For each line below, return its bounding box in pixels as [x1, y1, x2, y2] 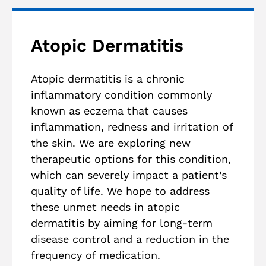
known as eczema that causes [31, 104, 188, 117]
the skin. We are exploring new [31, 137, 191, 149]
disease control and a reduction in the [31, 233, 229, 245]
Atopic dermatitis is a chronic [31, 72, 185, 85]
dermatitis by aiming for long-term [31, 217, 213, 229]
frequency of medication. [31, 249, 160, 261]
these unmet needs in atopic [31, 201, 180, 213]
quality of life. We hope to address [31, 185, 210, 197]
